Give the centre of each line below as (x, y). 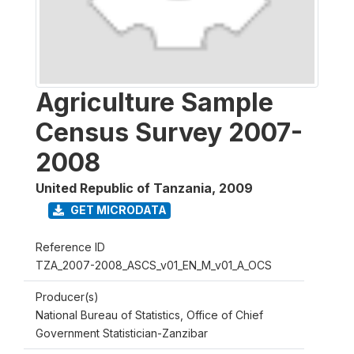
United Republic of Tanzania (124, 188)
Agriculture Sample (154, 102)
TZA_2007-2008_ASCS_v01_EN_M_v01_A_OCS (154, 265)
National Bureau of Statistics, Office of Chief (149, 314)
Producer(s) (67, 296)
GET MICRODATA (117, 210)
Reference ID (70, 247)
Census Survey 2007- (169, 132)
